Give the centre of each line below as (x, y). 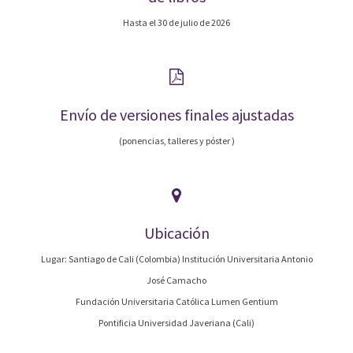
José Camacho (176, 280)
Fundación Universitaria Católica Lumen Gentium (176, 301)
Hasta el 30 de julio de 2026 (176, 22)
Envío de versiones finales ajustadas (176, 115)
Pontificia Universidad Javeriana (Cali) (176, 323)
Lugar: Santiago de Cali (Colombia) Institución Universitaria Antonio (176, 259)
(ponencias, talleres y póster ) (176, 141)
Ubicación (176, 233)
